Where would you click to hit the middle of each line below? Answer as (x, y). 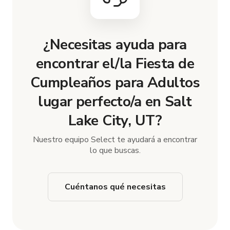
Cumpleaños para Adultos (115, 82)
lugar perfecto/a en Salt (115, 101)
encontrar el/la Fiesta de (115, 63)
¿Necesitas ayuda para (115, 44)
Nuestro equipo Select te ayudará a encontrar (115, 139)
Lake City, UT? (115, 120)
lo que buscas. (115, 150)
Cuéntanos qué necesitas (115, 187)
